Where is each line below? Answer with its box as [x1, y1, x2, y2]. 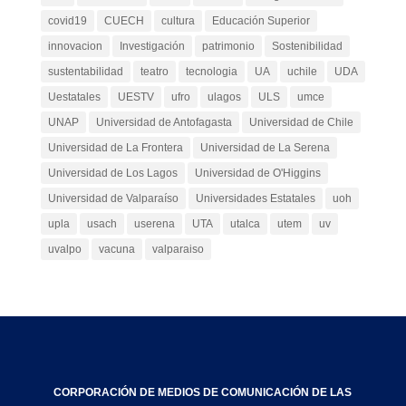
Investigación [119, 40, 185, 53]
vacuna [98, 243, 135, 256]
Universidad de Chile [248, 116, 353, 129]
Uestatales [47, 91, 101, 103]
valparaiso [151, 243, 204, 256]
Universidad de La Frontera [47, 141, 183, 154]
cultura [160, 14, 195, 27]
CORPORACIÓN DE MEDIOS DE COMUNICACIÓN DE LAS [53, 386, 353, 400]
